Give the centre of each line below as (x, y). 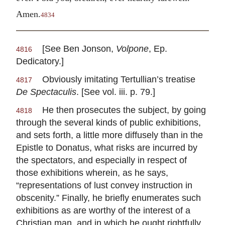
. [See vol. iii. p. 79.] (116, 91)
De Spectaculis (46, 91)
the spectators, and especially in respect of (101, 160)
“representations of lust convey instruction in (104, 185)
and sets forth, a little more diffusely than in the (109, 135)
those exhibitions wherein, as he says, (92, 172)
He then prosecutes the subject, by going (119, 109)
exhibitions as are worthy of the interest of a (103, 210)
